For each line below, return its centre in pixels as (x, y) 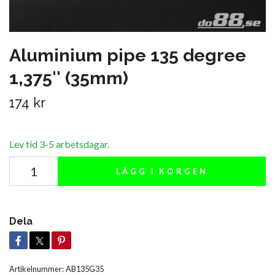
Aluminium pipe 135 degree (128, 55)
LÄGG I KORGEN (162, 171)
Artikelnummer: (37, 269)
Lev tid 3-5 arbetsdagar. (59, 144)
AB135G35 (85, 269)
